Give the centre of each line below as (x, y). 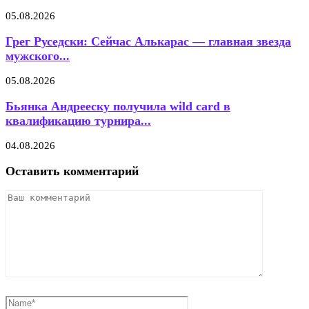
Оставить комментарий (72, 171)
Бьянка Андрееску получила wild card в (118, 106)
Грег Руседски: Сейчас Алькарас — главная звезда (148, 41)
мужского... (38, 56)
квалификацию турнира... (78, 120)
